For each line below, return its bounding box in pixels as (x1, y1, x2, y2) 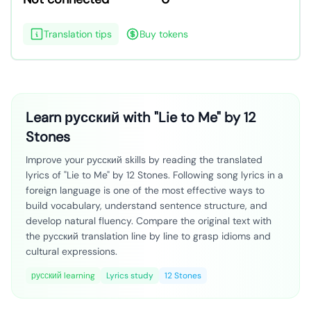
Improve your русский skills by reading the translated (26, 153, 262, 166)
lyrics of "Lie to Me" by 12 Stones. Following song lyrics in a (26, 169, 283, 181)
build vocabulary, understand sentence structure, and (26, 199, 267, 212)
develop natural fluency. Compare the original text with (26, 215, 271, 227)
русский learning (31, 270, 95, 281)
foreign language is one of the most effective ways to (26, 184, 264, 196)
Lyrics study (106, 270, 153, 281)
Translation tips (44, 28, 112, 40)
